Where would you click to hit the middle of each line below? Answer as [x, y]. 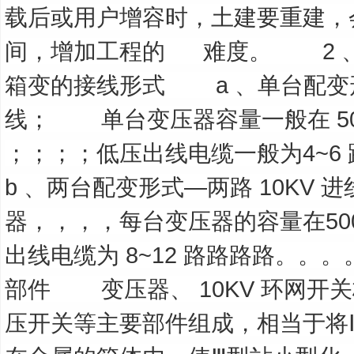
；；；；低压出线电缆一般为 [154, 153]
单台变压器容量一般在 [216, 119]
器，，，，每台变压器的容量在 [165, 221]
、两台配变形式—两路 [138, 187]
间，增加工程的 [85, 51]
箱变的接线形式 [85, 85]
